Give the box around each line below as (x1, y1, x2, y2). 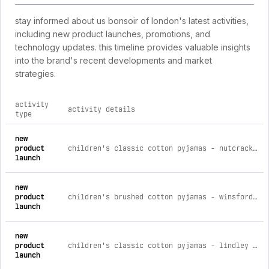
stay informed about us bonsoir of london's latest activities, (15, 16, 249, 26)
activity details (68, 105, 135, 113)
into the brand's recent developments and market (15, 55, 212, 65)
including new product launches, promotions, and (15, 29, 210, 39)
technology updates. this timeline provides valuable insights (15, 42, 250, 52)
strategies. (15, 68, 56, 79)
